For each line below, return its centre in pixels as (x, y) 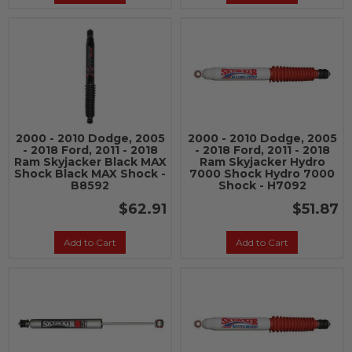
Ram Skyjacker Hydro (262, 162)
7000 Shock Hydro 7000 (262, 174)
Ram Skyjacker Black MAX (90, 162)
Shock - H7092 (262, 185)
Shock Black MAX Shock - (90, 174)
